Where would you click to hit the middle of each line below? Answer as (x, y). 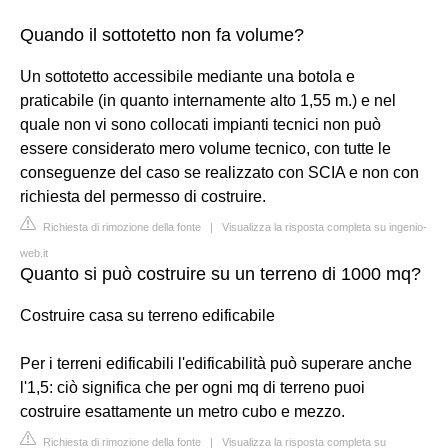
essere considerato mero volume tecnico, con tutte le (205, 148)
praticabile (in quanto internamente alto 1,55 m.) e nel (208, 100)
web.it (34, 252)
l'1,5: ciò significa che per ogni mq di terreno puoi (192, 387)
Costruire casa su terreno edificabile (147, 315)
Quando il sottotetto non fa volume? (162, 34)
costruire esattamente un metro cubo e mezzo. (182, 411)
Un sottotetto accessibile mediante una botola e (187, 76)
